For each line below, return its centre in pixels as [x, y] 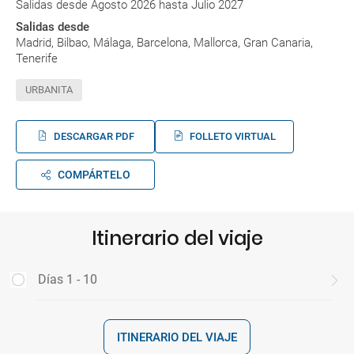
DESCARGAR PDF [94, 137]
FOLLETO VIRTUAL [233, 137]
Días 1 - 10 [68, 280]
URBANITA [49, 90]
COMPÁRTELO [94, 175]
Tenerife [37, 59]
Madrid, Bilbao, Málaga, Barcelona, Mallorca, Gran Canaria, [164, 43]
